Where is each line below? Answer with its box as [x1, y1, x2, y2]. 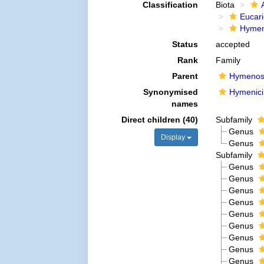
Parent [171, 71, 198, 81]
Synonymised [143, 87, 198, 97]
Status [171, 39, 198, 49]
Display [160, 133, 187, 141]
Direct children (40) [121, 115, 198, 124]
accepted [215, 39, 250, 49]
